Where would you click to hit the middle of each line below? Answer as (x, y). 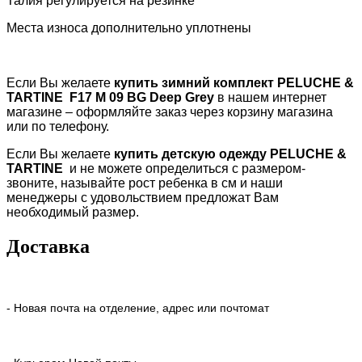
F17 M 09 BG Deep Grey (142, 97)
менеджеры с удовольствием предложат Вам (143, 197)
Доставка (48, 246)
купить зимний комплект (196, 82)
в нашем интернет (272, 97)
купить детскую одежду (192, 154)
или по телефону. (58, 126)
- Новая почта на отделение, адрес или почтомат (138, 308)
